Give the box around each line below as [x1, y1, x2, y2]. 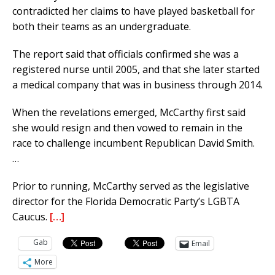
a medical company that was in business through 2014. [12, 78, 263, 92]
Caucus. [12, 210, 50, 224]
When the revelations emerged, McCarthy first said [12, 106, 246, 120]
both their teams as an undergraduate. [12, 20, 191, 34]
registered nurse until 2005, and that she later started [12, 63, 260, 77]
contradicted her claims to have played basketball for [12, 4, 255, 18]
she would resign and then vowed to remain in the [12, 121, 242, 135]
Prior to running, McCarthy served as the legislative [12, 179, 249, 193]
